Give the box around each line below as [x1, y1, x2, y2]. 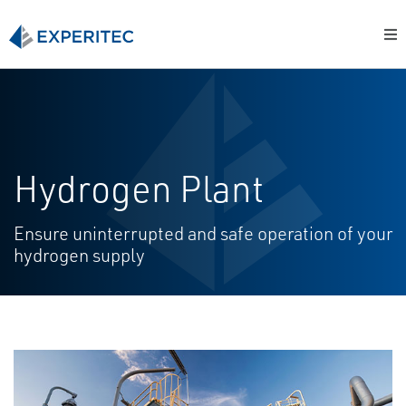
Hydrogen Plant [14, 166, 264, 211]
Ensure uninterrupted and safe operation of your [14, 222, 392, 245]
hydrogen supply [14, 244, 145, 266]
